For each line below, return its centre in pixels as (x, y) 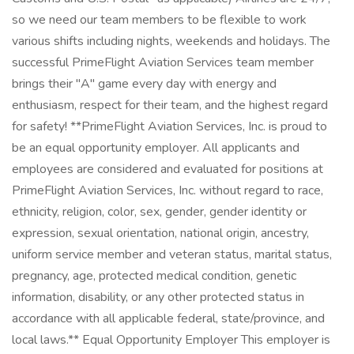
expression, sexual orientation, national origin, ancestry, (160, 233)
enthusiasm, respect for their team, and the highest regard (170, 105)
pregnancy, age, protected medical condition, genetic (154, 276)
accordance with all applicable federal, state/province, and (168, 318)
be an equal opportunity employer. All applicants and (156, 148)
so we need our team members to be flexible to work (159, 20)
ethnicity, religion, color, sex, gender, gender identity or (159, 212)
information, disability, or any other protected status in (158, 297)
